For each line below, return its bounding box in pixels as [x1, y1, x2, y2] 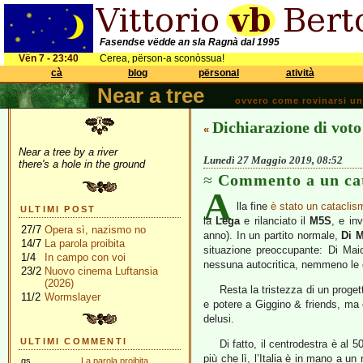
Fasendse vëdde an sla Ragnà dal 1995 [100, 36, 280, 48]
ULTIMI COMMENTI [20, 336, 127, 346]
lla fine [237, 200, 271, 212]
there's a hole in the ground [19, 158, 145, 170]
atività [285, 67, 314, 79]
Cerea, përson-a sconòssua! [100, 53, 224, 64]
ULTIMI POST [20, 204, 96, 214]
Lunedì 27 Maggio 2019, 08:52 [203, 154, 343, 166]
